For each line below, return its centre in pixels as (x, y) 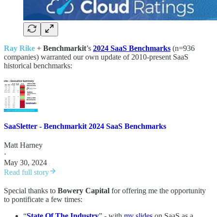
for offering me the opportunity (158, 191)
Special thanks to (31, 191)
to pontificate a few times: (43, 200)
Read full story (26, 172)
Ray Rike (19, 48)
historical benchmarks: (38, 65)
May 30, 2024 (25, 163)
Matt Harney (23, 145)
